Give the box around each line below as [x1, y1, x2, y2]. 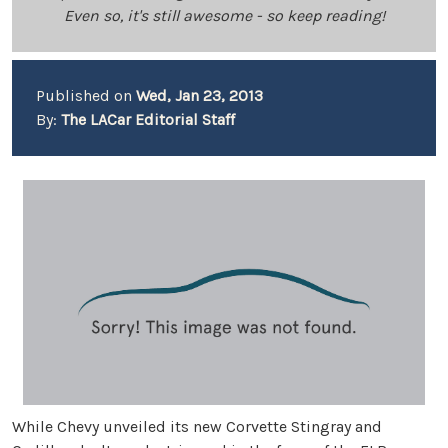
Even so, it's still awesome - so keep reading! [63, 6, 385, 25]
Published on [36, 86, 136, 105]
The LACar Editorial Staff [61, 110, 235, 129]
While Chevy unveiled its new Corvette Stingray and [12, 416, 382, 436]
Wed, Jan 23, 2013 [136, 86, 263, 105]
